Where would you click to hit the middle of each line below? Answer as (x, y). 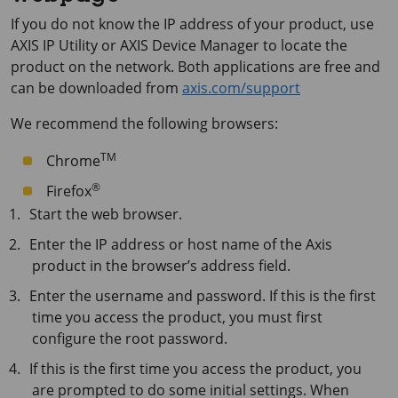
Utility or (88, 45)
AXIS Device (158, 45)
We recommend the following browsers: (144, 123)
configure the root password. (130, 338)
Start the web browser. (106, 214)
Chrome (73, 160)
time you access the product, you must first (177, 317)
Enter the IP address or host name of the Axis (181, 244)
